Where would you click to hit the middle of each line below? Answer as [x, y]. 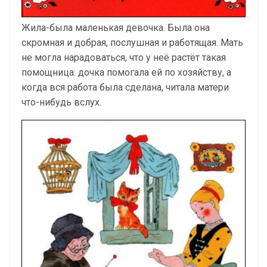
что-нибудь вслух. [61, 102]
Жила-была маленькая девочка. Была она [116, 27]
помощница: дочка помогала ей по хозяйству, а [126, 72]
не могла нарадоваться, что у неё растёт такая [124, 57]
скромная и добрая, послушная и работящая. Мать [132, 42]
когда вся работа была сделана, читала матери [125, 87]
